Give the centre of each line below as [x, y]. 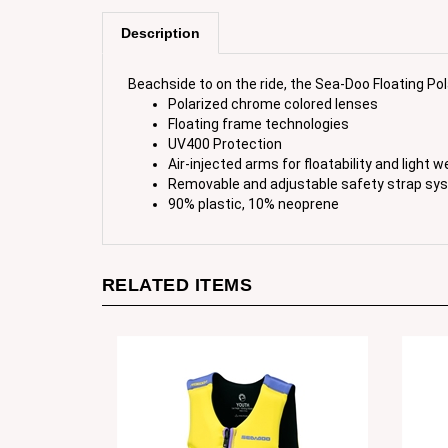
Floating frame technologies [258, 104]
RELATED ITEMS [177, 265]
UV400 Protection [225, 124]
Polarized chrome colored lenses [273, 84]
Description [160, 13]
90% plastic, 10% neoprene [253, 184]
